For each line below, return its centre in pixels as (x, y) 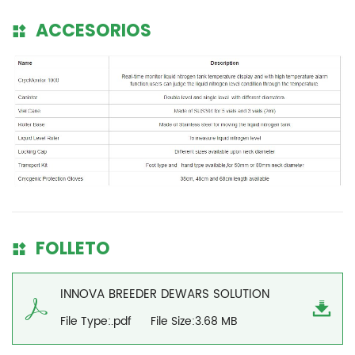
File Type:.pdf (96, 322)
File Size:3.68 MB (194, 322)
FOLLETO (73, 250)
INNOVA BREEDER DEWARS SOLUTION (165, 295)
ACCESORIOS (94, 32)
